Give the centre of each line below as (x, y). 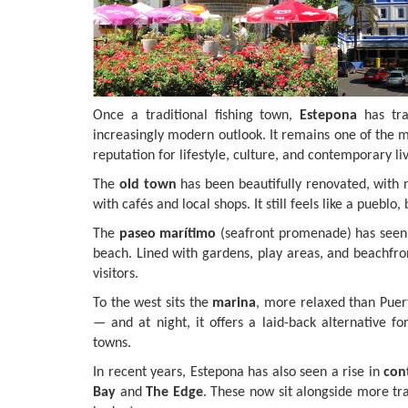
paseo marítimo (168, 234)
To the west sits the (153, 303)
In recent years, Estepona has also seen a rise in (238, 372)
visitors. (116, 274)
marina (235, 303)
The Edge (174, 392)
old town (148, 184)
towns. (112, 343)
